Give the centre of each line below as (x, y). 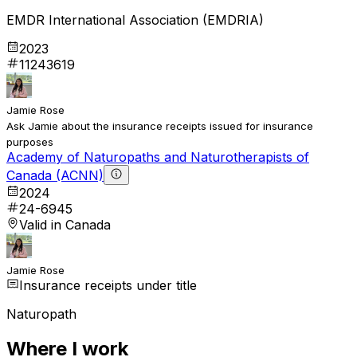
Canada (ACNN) (55, 175)
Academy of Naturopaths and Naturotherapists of (158, 157)
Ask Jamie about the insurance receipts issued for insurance (160, 126)
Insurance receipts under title (108, 285)
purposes (30, 141)
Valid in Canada (65, 224)
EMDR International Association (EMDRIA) (135, 20)
